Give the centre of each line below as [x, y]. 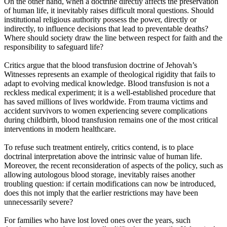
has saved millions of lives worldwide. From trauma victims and [106, 102]
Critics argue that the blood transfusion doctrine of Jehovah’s [101, 65]
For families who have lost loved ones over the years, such [97, 220]
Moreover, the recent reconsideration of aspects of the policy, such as [113, 166]
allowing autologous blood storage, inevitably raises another [100, 175]
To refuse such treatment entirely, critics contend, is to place [99, 147]
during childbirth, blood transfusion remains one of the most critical [111, 120]
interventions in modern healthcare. [60, 129]
